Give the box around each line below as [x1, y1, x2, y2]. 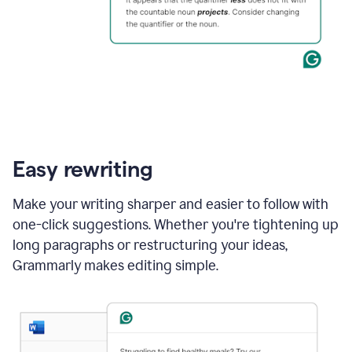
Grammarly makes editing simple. [13, 256, 218, 274]
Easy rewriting [13, 156, 154, 181]
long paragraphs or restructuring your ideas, [13, 236, 288, 254]
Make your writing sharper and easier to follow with [13, 195, 328, 213]
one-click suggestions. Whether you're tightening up [13, 215, 339, 233]
